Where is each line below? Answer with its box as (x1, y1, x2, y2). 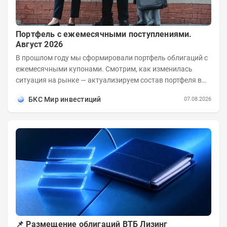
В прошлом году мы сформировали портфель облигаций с (16, 53, 208, 62)
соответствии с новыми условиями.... (16, 87, 140, 95)
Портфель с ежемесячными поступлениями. (16, 29, 192, 39)
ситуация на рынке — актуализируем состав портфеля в (16, 75, 202, 84)
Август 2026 (16, 39, 63, 49)
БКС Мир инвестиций (28, 95, 101, 103)
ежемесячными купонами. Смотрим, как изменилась (16, 64, 193, 73)
